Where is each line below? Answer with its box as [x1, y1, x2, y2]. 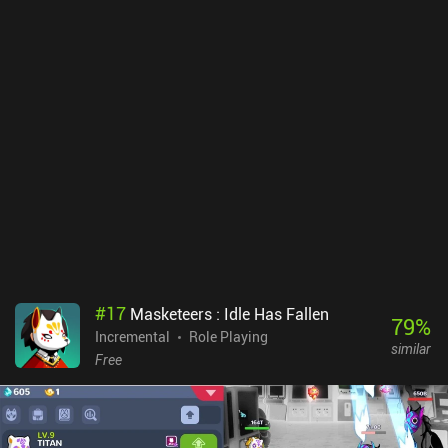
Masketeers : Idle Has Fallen [130, 302, 329, 325]
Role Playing [189, 326, 268, 346]
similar [390, 339, 431, 359]
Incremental [95, 326, 170, 346]
